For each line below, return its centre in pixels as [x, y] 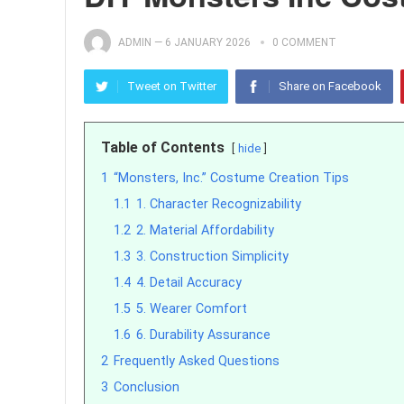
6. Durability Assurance [203, 335]
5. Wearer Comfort [192, 309]
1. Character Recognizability [219, 204]
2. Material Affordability [205, 230]
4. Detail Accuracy [189, 283]
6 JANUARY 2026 [208, 42]
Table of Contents [163, 147]
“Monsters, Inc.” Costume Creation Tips [231, 178]
